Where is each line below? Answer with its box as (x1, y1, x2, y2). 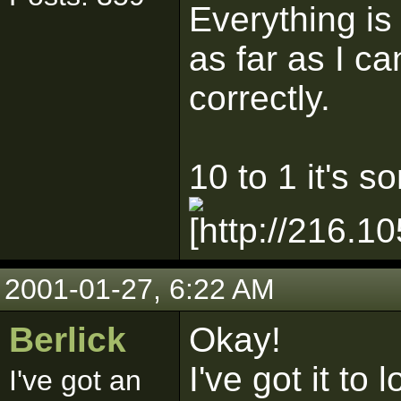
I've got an (9, 364, 141, 397)
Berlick (9, 320, 126, 359)
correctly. (189, 79, 330, 117)
